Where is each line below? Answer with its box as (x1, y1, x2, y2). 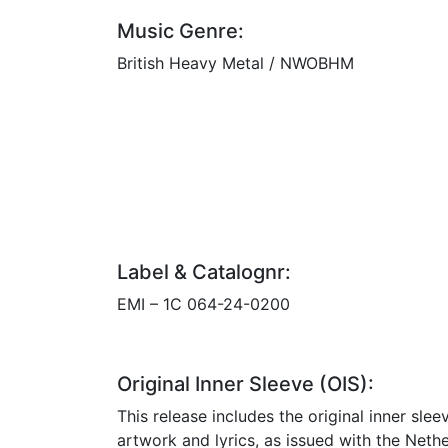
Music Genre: (117, 18, 244, 43)
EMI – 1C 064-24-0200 (117, 293, 290, 314)
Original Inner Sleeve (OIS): (117, 371, 374, 396)
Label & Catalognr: (117, 259, 291, 284)
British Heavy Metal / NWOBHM (117, 52, 354, 73)
